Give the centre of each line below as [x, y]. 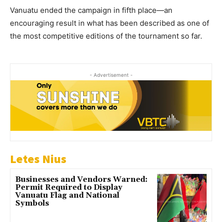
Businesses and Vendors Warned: [82, 179]
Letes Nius [38, 159]
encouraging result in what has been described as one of [110, 23]
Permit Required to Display [69, 187]
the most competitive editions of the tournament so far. [106, 36]
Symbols [32, 203]
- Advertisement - [111, 75]
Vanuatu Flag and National [67, 195]
